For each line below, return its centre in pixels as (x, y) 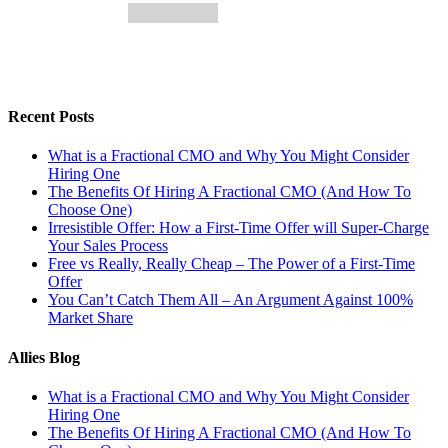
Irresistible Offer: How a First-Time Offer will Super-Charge (238, 228)
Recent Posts (51, 117)
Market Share (90, 318)
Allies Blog (44, 357)
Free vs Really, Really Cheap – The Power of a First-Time (231, 264)
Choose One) (90, 210)
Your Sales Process (108, 246)
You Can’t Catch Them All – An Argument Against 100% (230, 300)
